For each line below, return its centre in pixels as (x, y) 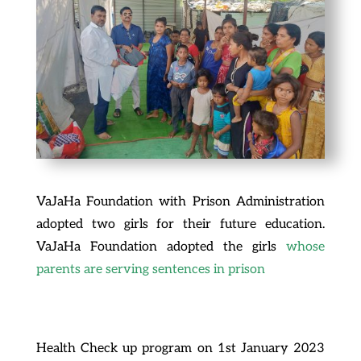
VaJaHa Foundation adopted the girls (156, 247)
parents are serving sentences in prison (150, 269)
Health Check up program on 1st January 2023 (180, 348)
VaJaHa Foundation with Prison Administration (180, 201)
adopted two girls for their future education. (180, 224)
